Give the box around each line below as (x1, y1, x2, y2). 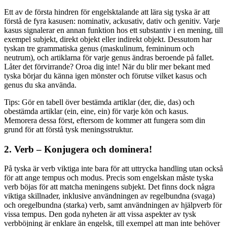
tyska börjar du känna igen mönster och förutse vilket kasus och (4, 71, 207, 80)
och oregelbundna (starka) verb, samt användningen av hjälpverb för (4, 201, 222, 210)
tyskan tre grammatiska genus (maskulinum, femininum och (4, 44, 194, 53)
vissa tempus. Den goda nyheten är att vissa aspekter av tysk (4, 210, 196, 219)
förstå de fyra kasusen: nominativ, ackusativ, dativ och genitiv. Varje (4, 16, 220, 25)
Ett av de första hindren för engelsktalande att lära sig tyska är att (4, 7, 210, 16)
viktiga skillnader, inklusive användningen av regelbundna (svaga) (4, 192, 215, 201)
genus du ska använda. (4, 80, 77, 89)
